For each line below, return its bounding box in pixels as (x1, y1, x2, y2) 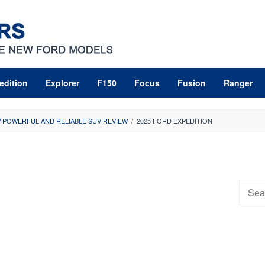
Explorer (46, 77, 79, 89)
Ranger (224, 77, 253, 89)
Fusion (177, 77, 206, 89)
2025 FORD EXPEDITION (137, 116, 212, 125)
